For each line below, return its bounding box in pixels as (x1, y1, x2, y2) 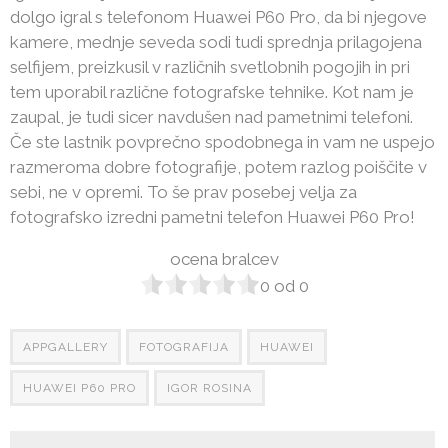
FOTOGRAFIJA (139, 340, 229, 354)
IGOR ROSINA (167, 381, 252, 395)
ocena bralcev (169, 249, 279, 269)
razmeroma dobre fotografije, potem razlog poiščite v (10, 157, 427, 177)
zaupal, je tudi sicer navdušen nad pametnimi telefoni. (10, 107, 413, 127)
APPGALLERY (23, 340, 108, 354)
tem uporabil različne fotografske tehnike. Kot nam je (10, 82, 414, 102)
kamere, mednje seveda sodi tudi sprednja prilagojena (10, 32, 422, 52)
